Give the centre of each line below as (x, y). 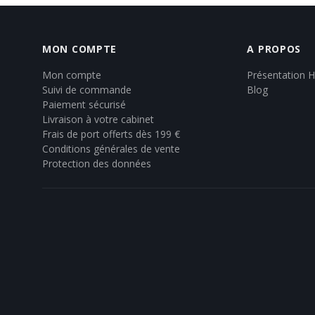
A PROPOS (274, 49)
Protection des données (97, 163)
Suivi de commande (87, 89)
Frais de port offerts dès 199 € (111, 134)
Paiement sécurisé (84, 104)
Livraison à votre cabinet (98, 119)
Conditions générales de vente (111, 148)
